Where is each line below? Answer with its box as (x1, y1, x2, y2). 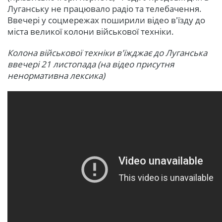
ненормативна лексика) (7, 70, 105, 82)
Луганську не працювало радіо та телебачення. (7, 3, 202, 15)
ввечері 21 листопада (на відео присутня (7, 58, 174, 70)
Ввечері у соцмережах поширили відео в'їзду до (7, 14, 205, 26)
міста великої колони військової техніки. (7, 26, 174, 38)
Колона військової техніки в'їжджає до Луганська (7, 47, 207, 59)
